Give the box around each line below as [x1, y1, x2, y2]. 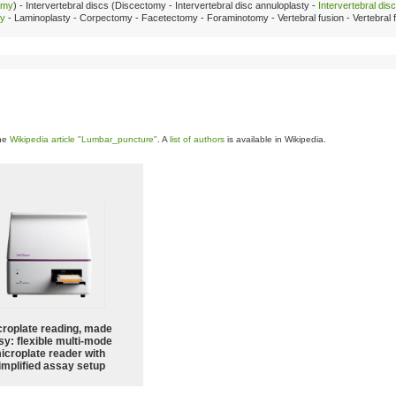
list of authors [170, 134, 225, 144]
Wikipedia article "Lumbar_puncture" [10, 134, 157, 144]
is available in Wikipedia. [225, 134, 326, 144]
